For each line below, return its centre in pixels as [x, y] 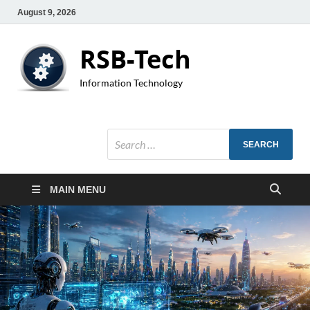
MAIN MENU [78, 190]
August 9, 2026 [47, 12]
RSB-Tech [135, 59]
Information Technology [131, 83]
